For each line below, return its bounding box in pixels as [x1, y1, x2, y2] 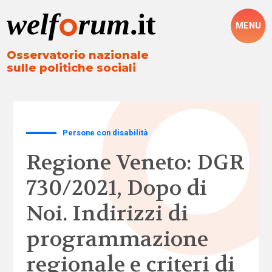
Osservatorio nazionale [7, 49, 149, 63]
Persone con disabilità [63, 127, 149, 137]
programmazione [25, 225, 208, 253]
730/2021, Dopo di [25, 174, 207, 202]
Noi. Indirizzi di [25, 200, 188, 227]
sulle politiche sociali [7, 61, 137, 75]
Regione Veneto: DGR [25, 149, 245, 176]
